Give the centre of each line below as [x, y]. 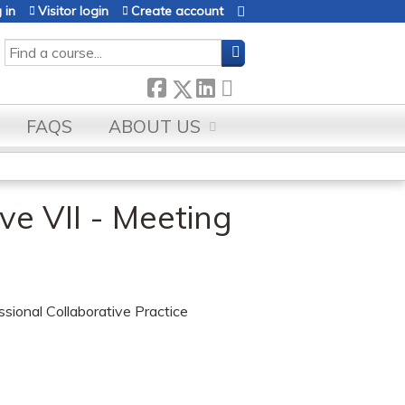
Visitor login [73, 11]
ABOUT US [155, 127]
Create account [177, 11]
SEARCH [30, 48]
